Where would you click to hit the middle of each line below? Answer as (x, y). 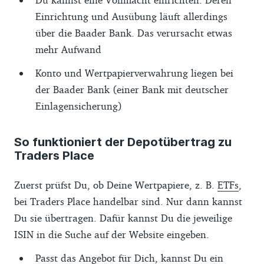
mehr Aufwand (68, 49)
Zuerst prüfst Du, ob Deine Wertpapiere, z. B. (116, 184)
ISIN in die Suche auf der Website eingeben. (115, 234)
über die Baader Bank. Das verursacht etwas (134, 32)
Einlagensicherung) (79, 105)
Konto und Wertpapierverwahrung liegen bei (134, 72)
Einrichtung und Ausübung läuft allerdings (131, 16)
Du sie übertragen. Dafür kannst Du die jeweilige (123, 217)
